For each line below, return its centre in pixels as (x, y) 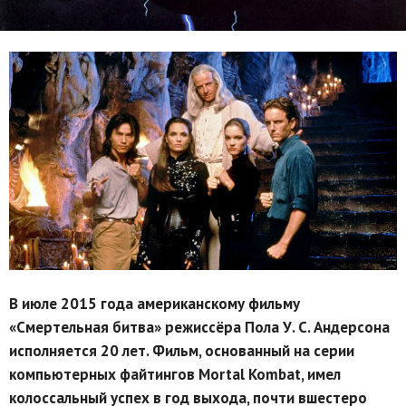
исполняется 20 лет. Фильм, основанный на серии (182, 350)
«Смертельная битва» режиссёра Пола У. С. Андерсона (199, 327)
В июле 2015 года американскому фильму (155, 303)
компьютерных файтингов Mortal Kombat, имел (175, 374)
